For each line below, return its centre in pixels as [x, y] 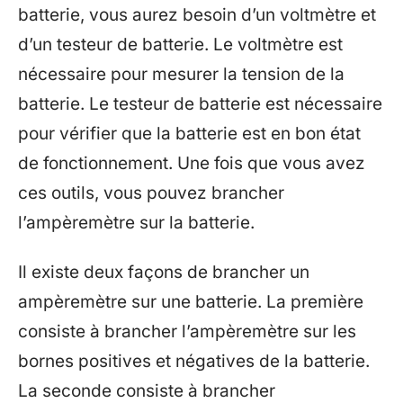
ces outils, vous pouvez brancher [151, 193]
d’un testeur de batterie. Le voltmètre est [180, 44]
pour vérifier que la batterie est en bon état [189, 133]
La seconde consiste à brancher [147, 391]
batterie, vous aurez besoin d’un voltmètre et [197, 14]
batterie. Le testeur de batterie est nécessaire [200, 103]
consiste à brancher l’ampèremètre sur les [187, 331]
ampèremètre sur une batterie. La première [191, 302]
